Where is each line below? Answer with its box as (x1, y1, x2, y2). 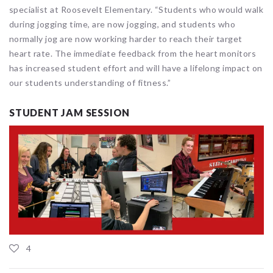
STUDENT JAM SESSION (9, 106, 130, 118)
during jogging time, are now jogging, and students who (9, 18, 236, 29)
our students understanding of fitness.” (9, 77, 171, 88)
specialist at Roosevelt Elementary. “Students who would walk (9, 4, 264, 15)
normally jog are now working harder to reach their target (9, 33, 243, 44)
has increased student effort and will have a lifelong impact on (9, 62, 263, 73)
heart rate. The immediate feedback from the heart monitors (9, 48, 257, 58)
